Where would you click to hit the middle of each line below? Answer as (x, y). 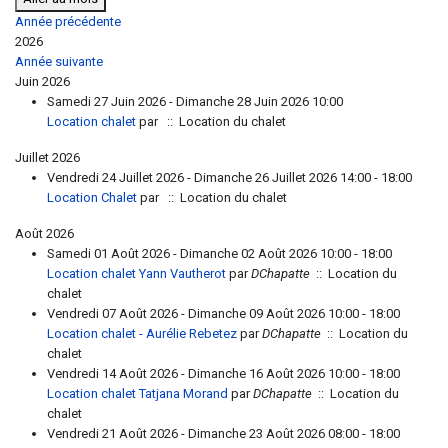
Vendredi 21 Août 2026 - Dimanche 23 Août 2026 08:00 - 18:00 (223, 433)
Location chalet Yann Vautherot (136, 273)
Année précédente (68, 21)
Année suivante (59, 61)
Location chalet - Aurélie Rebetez (142, 333)
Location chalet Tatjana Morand (137, 393)
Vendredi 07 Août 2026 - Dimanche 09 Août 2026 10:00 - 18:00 (223, 313)
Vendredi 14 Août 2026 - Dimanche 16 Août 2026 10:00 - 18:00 (223, 373)
